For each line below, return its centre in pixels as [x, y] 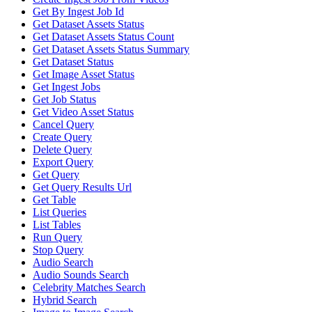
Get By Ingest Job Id [78, 11]
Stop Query [58, 249]
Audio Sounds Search [81, 274]
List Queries [60, 212]
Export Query [63, 162]
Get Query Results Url [82, 187]
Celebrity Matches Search [89, 287]
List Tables [57, 224]
